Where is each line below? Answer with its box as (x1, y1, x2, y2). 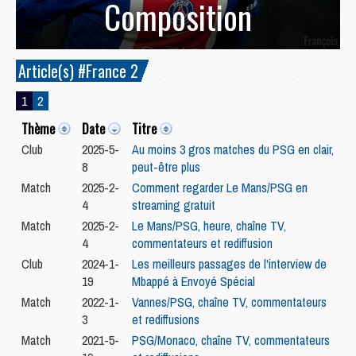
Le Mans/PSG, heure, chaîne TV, (132, 217, 286, 235)
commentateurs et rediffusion (132, 234, 273, 253)
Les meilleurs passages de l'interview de (132, 255, 327, 273)
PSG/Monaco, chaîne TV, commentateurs (132, 331, 330, 350)
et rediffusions (132, 311, 199, 329)
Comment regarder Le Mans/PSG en (132, 179, 308, 197)
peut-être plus (132, 158, 200, 176)
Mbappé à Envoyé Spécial (132, 273, 255, 291)
